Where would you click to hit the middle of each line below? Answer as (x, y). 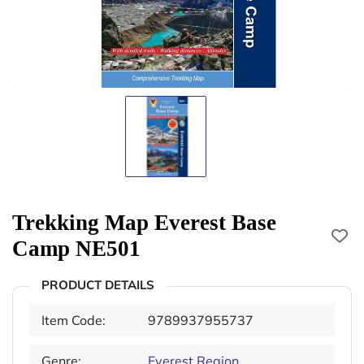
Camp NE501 (76, 248)
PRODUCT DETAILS (98, 284)
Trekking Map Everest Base (144, 222)
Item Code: (74, 320)
